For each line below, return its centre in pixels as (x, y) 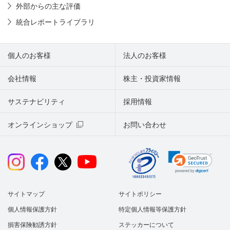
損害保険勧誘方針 (32, 225)
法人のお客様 (145, 55)
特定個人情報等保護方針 (152, 210)
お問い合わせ (145, 124)
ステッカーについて (146, 225)
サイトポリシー (140, 194)
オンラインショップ (40, 124)
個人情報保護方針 (32, 210)
